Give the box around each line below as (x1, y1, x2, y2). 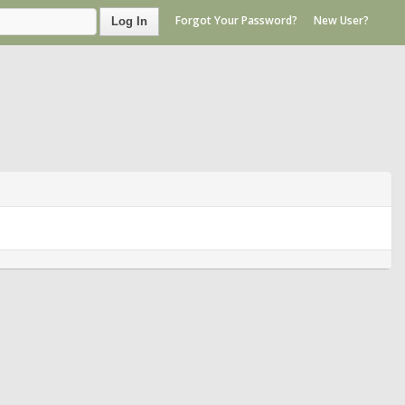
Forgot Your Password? (175, 13, 297, 29)
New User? (314, 13, 369, 29)
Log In (111, 14, 147, 28)
